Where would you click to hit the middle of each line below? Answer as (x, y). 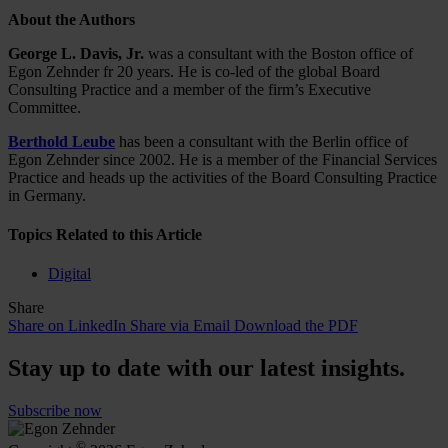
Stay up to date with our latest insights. (206, 368)
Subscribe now (55, 411)
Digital (69, 274)
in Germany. (47, 195)
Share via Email (180, 326)
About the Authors (71, 19)
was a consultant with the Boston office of (278, 53)
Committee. (44, 107)
